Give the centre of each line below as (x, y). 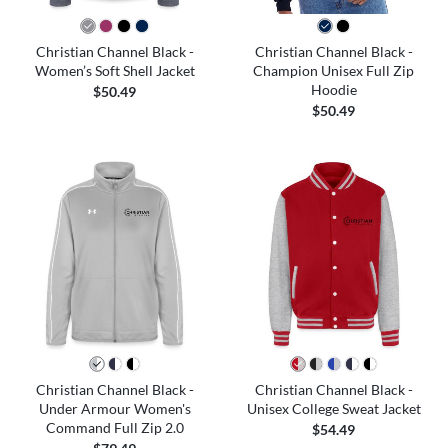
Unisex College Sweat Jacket (333, 408)
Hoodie (333, 89)
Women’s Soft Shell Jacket (114, 70)
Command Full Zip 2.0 (114, 427)
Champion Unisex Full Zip (333, 70)
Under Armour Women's (114, 408)
